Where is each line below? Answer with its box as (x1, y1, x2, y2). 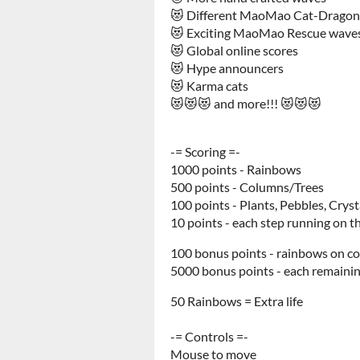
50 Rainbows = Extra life (170, 293, 303, 309)
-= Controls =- (170, 329, 248, 344)
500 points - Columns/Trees (170, 179, 324, 194)
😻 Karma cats (170, 78, 248, 93)
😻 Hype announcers (170, 60, 284, 76)
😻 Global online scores (170, 43, 298, 58)
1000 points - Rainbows (170, 162, 301, 177)
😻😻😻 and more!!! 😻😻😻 (170, 96, 321, 111)
